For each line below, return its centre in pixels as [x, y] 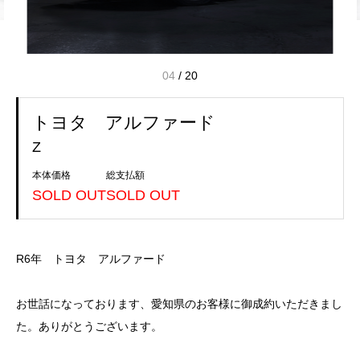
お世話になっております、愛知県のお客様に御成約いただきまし [179, 303]
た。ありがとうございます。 [89, 326]
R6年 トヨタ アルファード [91, 258]
